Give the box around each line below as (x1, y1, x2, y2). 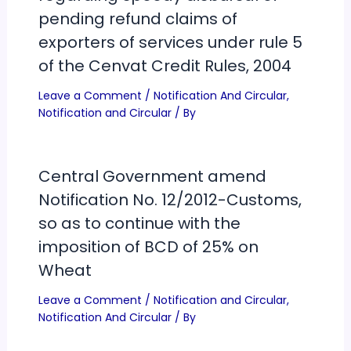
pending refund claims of (38, 8, 237, 31)
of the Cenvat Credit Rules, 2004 (38, 55, 291, 78)
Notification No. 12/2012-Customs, (38, 189, 302, 212)
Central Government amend (38, 165, 266, 188)
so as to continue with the (38, 212, 241, 235)
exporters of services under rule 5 (38, 31, 302, 54)
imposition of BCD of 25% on (38, 236, 259, 259)
